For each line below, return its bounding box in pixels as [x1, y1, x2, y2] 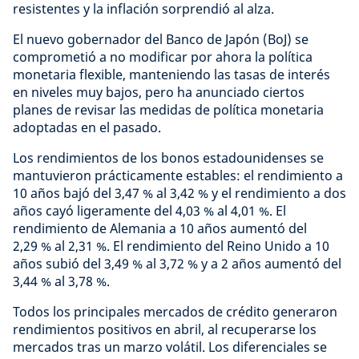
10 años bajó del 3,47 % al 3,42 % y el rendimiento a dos [13, 184, 346, 202]
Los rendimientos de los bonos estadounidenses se [13, 149, 324, 167]
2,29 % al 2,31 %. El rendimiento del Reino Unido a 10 [13, 237, 329, 255]
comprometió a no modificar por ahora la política [13, 48, 313, 66]
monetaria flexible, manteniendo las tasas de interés [13, 66, 330, 83]
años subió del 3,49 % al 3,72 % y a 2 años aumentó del [13, 255, 341, 272]
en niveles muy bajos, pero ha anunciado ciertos [13, 83, 305, 101]
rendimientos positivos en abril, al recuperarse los [13, 321, 317, 338]
